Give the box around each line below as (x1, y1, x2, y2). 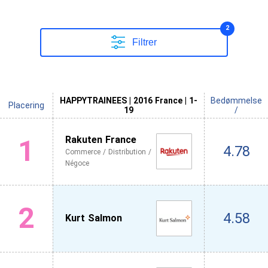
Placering (8, 100, 44, 110)
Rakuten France (65, 134, 136, 146)
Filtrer (132, 36, 157, 47)
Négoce (65, 159, 89, 168)
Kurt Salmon (65, 212, 122, 224)
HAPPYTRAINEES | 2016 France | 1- (60, 95, 197, 105)
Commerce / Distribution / (65, 148, 151, 157)
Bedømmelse (211, 95, 262, 105)
